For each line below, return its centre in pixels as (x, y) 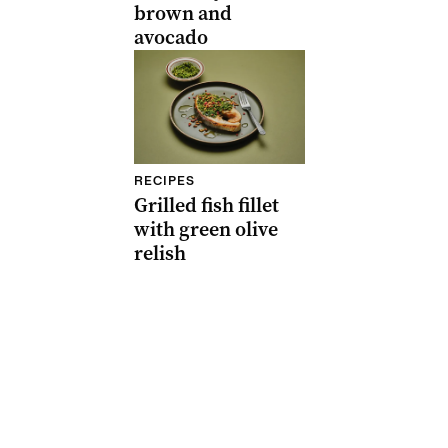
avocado (170, 37)
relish (159, 253)
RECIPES (164, 180)
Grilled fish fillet (206, 205)
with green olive (205, 229)
